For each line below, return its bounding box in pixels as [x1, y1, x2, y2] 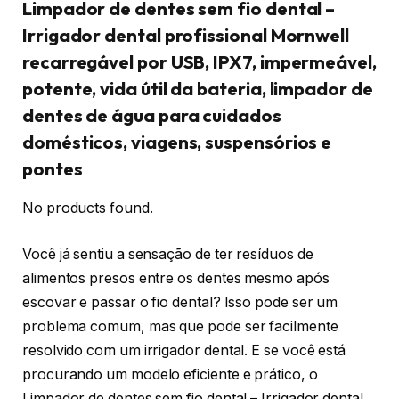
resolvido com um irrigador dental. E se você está [22, 341, 346, 359]
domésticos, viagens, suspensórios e [22, 130, 332, 153]
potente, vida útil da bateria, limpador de [22, 77, 373, 100]
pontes [22, 157, 83, 180]
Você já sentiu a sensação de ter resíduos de [22, 245, 313, 263]
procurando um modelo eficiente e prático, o [22, 365, 318, 383]
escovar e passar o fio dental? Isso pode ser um [22, 293, 338, 311]
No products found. [22, 199, 153, 217]
